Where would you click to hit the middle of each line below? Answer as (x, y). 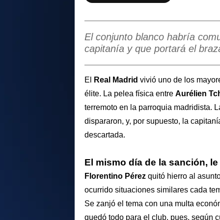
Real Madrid (116, 80)
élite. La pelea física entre (130, 93)
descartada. (105, 135)
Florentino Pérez (115, 176)
